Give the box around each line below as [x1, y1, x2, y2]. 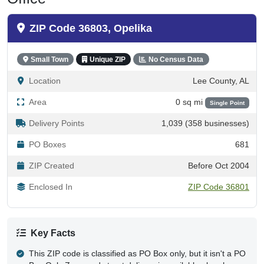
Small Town [30, 55, 68, 64]
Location [29, 76, 61, 85]
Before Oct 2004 [188, 161, 249, 170]
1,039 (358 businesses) [161, 118, 249, 128]
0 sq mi [175, 97, 205, 107]
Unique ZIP [89, 55, 126, 64]
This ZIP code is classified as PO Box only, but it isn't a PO [28, 249, 246, 258]
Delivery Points [29, 118, 84, 128]
